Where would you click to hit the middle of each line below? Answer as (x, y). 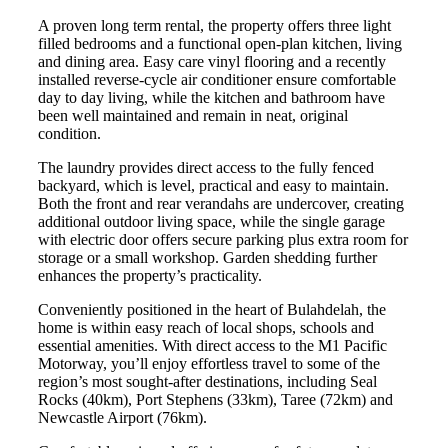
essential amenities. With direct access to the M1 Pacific (212, 345)
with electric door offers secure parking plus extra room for (223, 239)
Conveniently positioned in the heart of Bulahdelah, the (212, 309)
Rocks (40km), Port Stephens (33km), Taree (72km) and (215, 399)
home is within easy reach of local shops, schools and (206, 327)
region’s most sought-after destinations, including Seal (207, 381)
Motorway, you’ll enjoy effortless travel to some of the (209, 363)
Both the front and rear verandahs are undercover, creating (221, 203)
